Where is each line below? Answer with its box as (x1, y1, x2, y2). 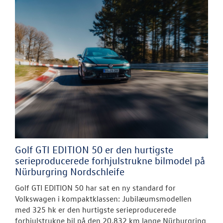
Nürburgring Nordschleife (15, 165, 124, 177)
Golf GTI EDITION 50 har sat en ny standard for (15, 182, 176, 193)
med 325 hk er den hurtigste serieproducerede (15, 204, 176, 215)
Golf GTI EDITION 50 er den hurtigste (15, 143, 173, 155)
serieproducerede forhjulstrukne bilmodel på (15, 154, 205, 166)
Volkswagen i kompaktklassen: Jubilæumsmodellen (15, 193, 192, 204)
